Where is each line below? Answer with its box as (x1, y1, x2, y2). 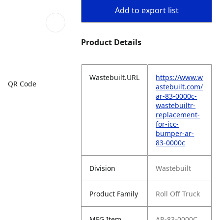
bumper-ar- (156, 129, 194, 138)
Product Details (81, 37, 142, 48)
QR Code (8, 79, 36, 88)
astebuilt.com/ (156, 82, 203, 91)
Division (89, 164, 116, 173)
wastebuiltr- (156, 101, 196, 110)
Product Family (89, 189, 138, 198)
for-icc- (156, 119, 179, 129)
